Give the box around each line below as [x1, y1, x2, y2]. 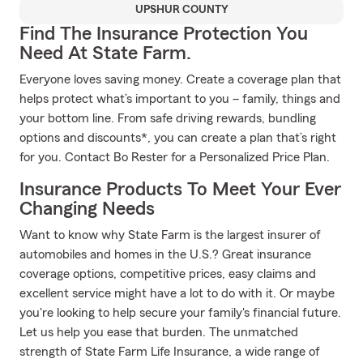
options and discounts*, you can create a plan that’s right [19, 131, 336, 144]
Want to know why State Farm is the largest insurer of [19, 228, 321, 241]
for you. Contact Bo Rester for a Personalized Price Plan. [19, 151, 330, 164]
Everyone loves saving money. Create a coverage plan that [19, 73, 341, 86]
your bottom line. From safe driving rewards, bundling [19, 112, 316, 125]
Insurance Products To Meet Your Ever [19, 180, 341, 199]
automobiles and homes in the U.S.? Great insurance [19, 248, 311, 261]
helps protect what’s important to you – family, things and [19, 92, 340, 105]
